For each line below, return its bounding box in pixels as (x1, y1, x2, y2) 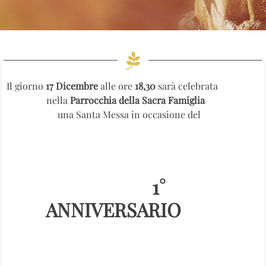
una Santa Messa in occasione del (26, 107, 201, 121)
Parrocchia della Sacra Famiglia (69, 93, 205, 106)
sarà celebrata (156, 79, 221, 92)
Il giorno (7, 79, 44, 92)
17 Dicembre (43, 79, 99, 92)
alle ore (98, 79, 135, 92)
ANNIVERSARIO (46, 197, 182, 223)
